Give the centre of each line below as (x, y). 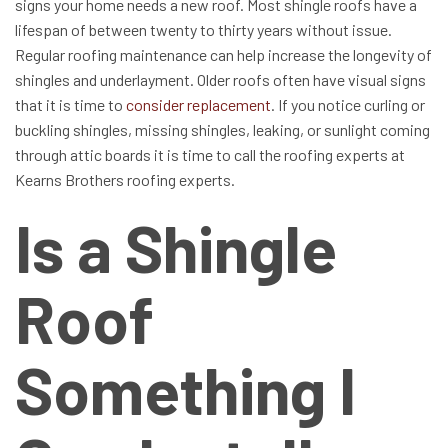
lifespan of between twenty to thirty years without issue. (203, 29)
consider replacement (198, 104)
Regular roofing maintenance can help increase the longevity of (223, 54)
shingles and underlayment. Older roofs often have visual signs (220, 79)
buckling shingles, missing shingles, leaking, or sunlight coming (222, 129)
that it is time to (70, 104)
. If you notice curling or (348, 104)
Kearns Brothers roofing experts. (125, 179)
